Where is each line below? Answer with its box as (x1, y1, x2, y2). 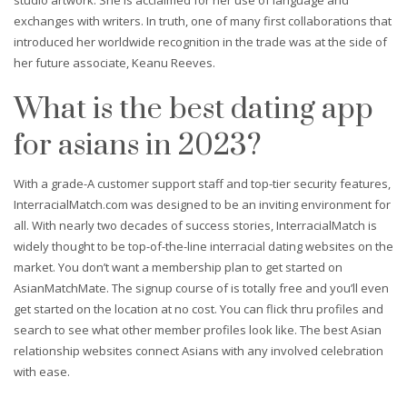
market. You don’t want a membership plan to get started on (14, 258, 342, 275)
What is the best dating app (14, 90, 373, 128)
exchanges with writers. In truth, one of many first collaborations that (14, 12, 392, 29)
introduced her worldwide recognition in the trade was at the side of (14, 33, 387, 50)
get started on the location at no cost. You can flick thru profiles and (14, 300, 383, 317)
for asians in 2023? (14, 126, 262, 164)
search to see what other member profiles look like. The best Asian (14, 321, 382, 338)
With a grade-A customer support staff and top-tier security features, (14, 174, 391, 192)
